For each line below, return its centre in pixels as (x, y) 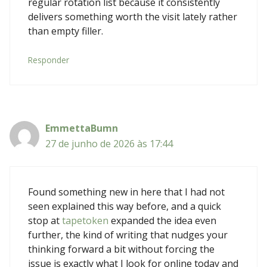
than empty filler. (66, 31)
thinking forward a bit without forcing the (121, 249)
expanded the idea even (162, 220)
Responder (49, 60)
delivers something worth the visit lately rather (133, 16)
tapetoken (85, 220)
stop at (45, 220)
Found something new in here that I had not (126, 192)
